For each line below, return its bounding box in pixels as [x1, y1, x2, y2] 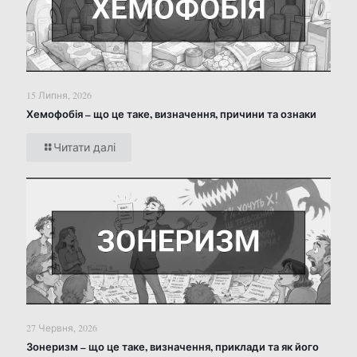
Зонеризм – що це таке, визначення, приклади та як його [26, 339, 319, 355]
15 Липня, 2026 [26, 88, 92, 102]
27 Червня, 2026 [26, 321, 97, 335]
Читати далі [53, 139, 116, 155]
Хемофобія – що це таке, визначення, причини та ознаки [26, 106, 316, 122]
